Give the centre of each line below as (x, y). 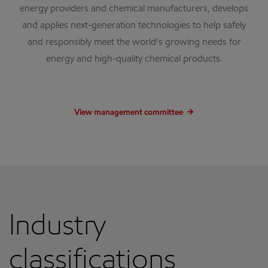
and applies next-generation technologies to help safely (134, 26)
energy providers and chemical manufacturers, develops (134, 9)
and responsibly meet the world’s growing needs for (134, 42)
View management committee (128, 113)
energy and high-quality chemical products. (134, 59)
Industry (57, 227)
